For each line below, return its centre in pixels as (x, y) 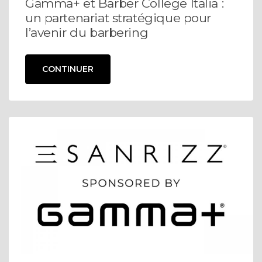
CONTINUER (68, 69)
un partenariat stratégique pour (118, 18)
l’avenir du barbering (87, 33)
